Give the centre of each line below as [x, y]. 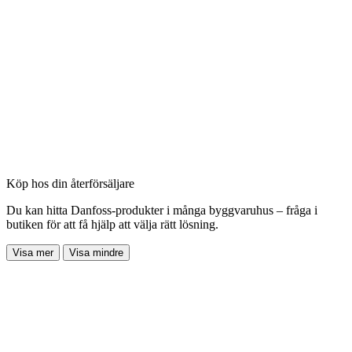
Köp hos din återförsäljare [70, 183]
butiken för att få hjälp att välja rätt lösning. [112, 224]
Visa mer [33, 252]
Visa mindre [96, 252]
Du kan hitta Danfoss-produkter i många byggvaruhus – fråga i [162, 210]
